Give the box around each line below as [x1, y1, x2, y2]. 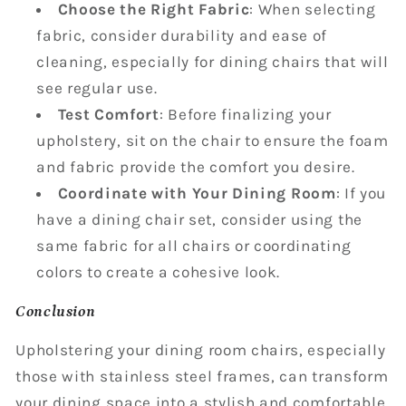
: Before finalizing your [159, 105, 332, 124]
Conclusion [15, 302, 96, 321]
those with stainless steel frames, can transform [15, 366, 389, 385]
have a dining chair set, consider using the [36, 210, 362, 229]
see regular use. [36, 79, 158, 98]
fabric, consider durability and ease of [36, 26, 328, 45]
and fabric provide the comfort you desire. [36, 158, 355, 177]
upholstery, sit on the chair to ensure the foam [36, 131, 389, 150]
